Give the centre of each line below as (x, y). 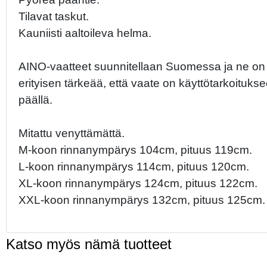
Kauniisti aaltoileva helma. (85, 33)
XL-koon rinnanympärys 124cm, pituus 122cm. (138, 183)
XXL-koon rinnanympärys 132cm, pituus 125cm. (142, 200)
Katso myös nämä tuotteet (89, 244)
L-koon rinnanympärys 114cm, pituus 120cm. (134, 166)
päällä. (35, 100)
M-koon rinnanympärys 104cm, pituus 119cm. (135, 150)
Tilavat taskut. (54, 16)
